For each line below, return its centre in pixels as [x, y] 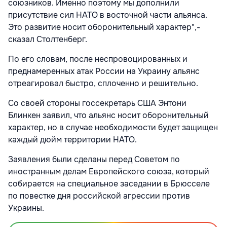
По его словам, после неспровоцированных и [98, 59]
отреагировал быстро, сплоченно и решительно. [103, 84]
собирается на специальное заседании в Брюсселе [109, 184]
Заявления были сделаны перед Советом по [94, 160]
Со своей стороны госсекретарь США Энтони [97, 103]
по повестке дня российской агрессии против [99, 196]
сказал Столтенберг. [48, 40]
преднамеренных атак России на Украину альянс [104, 71]
